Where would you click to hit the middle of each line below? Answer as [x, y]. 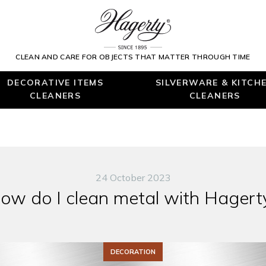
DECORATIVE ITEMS [55, 83]
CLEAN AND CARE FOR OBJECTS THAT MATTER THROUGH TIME [133, 57]
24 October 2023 [133, 178]
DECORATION [133, 252]
